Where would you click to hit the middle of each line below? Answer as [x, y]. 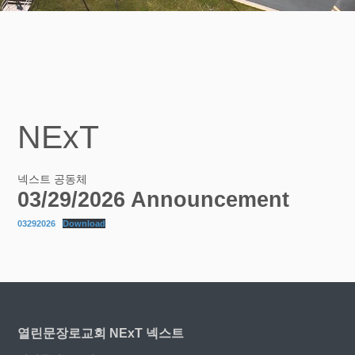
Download [84, 223]
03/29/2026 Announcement [154, 199]
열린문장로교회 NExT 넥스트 [101, 333]
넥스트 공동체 [53, 179]
